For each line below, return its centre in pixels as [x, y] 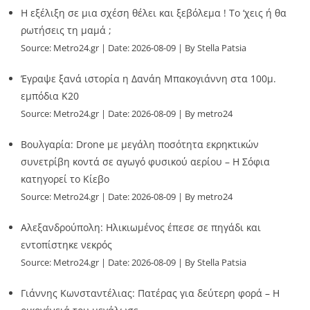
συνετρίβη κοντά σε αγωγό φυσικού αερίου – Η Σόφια [145, 161]
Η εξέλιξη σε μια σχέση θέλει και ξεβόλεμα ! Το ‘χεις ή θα [154, 12]
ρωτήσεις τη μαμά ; [66, 30]
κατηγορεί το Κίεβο [65, 179]
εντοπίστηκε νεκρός [66, 244]
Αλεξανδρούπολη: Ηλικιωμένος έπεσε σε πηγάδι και [141, 227]
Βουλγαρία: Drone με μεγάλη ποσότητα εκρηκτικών [140, 144]
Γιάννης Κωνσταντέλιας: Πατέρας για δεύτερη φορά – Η [150, 293]
